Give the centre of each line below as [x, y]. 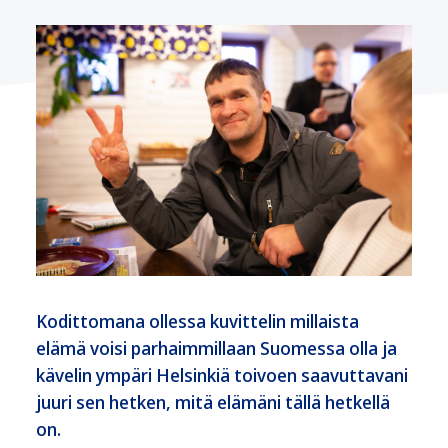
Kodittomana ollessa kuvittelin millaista [197, 320]
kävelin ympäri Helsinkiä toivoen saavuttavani [222, 374]
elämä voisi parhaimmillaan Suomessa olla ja [216, 347]
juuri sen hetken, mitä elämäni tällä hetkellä [213, 401]
